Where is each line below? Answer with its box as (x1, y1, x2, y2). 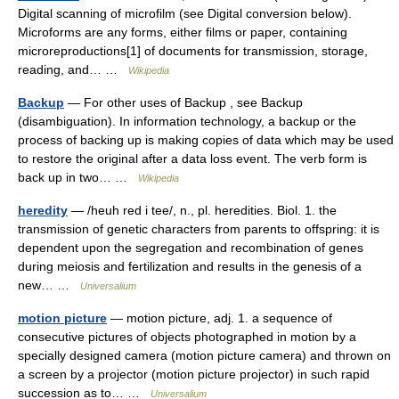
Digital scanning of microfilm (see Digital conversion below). (18, 6, 352, 20)
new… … (18, 278, 80, 292)
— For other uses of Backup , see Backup (64, 95, 303, 110)
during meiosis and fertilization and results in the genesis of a (18, 259, 362, 273)
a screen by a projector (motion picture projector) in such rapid (18, 367, 370, 381)
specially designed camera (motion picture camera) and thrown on (18, 348, 391, 362)
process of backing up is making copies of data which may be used (18, 133, 394, 147)
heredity (18, 203, 68, 217)
